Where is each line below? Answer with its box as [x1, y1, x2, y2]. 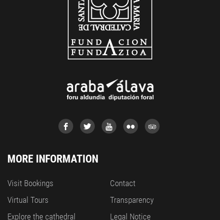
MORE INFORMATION [7, 153, 98, 165]
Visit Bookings [7, 178, 54, 188]
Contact [110, 178, 136, 188]
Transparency [110, 195, 154, 205]
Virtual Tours [7, 195, 49, 205]
